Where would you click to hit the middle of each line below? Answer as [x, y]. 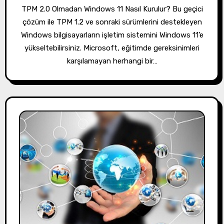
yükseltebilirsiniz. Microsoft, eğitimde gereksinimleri [112, 48]
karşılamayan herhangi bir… [112, 61]
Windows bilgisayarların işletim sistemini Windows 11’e [112, 35]
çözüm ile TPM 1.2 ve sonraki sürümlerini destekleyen [112, 22]
